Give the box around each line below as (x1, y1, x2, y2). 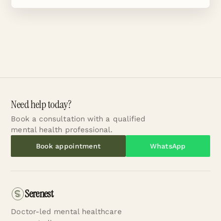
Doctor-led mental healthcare (11, 207, 122, 216)
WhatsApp (149, 142, 186, 150)
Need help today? (11, 97, 72, 111)
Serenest (25, 186, 54, 201)
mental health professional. (11, 125, 113, 134)
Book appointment (36, 142, 101, 150)
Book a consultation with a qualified (11, 114, 146, 123)
